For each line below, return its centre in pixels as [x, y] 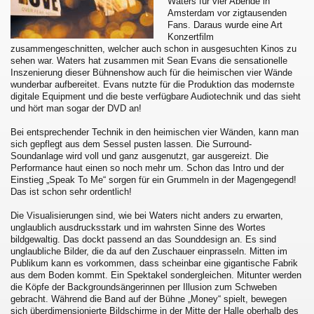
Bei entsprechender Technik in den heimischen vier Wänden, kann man [155, 132]
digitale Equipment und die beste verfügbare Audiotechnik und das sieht [156, 96]
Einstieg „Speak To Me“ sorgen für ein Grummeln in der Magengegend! [153, 179]
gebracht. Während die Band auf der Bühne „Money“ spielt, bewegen [149, 299]
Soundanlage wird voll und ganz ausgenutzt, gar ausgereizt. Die [139, 156]
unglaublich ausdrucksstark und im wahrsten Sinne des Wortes [138, 227]
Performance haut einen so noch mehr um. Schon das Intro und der [147, 168]
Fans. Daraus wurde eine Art [225, 25]
